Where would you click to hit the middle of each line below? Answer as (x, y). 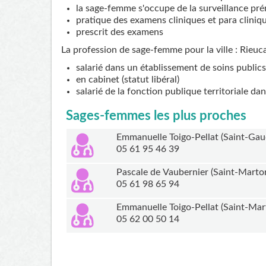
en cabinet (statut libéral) (128, 80)
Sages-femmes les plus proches (156, 116)
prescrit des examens (120, 32)
